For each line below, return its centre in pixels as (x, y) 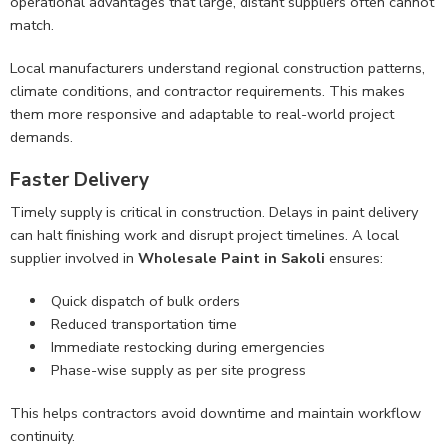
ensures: (354, 257)
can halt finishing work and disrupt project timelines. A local (204, 234)
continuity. (42, 435)
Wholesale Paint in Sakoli (231, 257)
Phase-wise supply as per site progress (178, 369)
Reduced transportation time (143, 323)
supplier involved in (74, 257)
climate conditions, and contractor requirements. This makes (207, 91)
